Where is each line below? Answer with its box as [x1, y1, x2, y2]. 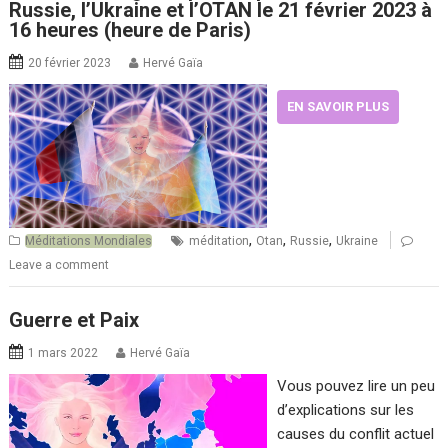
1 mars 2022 [28, 345, 99, 360]
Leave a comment [9, 258, 110, 273]
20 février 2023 [28, 55, 112, 70]
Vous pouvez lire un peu [276, 376, 435, 395]
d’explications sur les [276, 400, 414, 419]
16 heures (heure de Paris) [9, 17, 252, 42]
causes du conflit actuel [276, 424, 434, 443]
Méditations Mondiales [25, 234, 153, 249]
